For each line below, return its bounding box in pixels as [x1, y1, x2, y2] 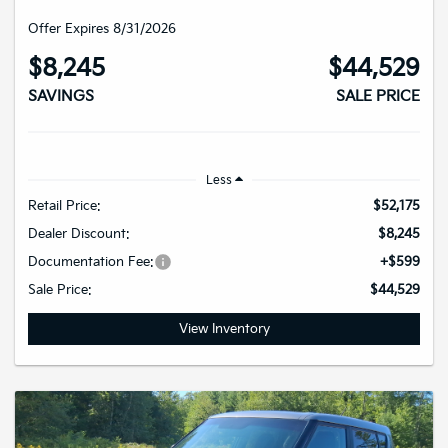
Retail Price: [28, 198, 101, 215]
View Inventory [178, 321, 270, 338]
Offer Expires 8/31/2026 [28, 21, 176, 38]
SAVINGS [28, 87, 94, 107]
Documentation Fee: [28, 254, 154, 271]
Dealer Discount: [28, 226, 130, 243]
